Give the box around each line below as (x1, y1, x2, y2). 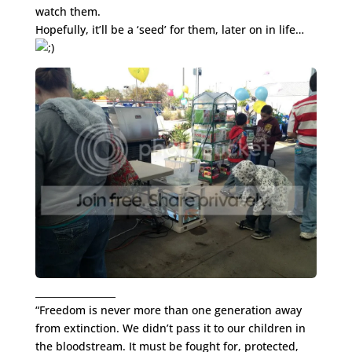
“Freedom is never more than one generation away (35, 302, 302, 318)
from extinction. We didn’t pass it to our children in (35, 321, 306, 336)
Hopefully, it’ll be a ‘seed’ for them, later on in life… (35, 21, 307, 37)
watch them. (35, 3, 101, 19)
